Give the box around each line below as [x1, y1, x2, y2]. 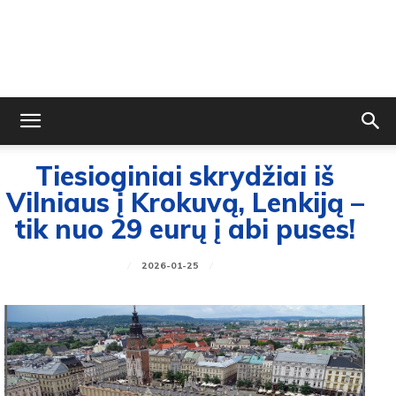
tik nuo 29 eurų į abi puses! [14, 212, 355, 246]
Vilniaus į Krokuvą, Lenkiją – [5, 186, 364, 219]
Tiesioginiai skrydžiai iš [35, 159, 334, 193]
